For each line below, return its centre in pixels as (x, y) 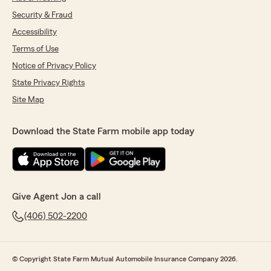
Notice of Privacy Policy (54, 66)
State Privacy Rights (48, 83)
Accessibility (34, 32)
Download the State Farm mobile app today (103, 132)
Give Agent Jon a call (57, 197)
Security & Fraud (42, 15)
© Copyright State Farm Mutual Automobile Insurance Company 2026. (125, 259)
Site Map (28, 100)
